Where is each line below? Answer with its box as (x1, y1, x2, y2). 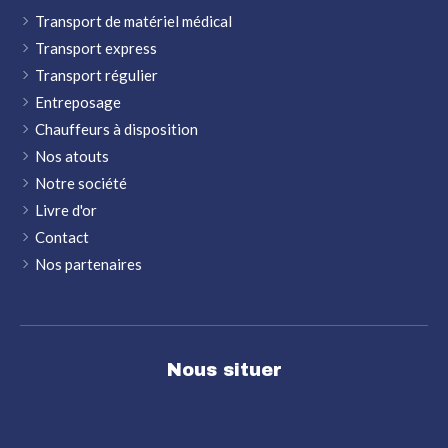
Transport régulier (35, 65, 158, 84)
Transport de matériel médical (35, 11, 232, 30)
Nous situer (166, 359, 282, 380)
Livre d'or (35, 200, 97, 219)
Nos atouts (35, 146, 109, 165)
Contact (35, 227, 89, 246)
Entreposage (35, 92, 121, 111)
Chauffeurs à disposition (35, 119, 198, 138)
